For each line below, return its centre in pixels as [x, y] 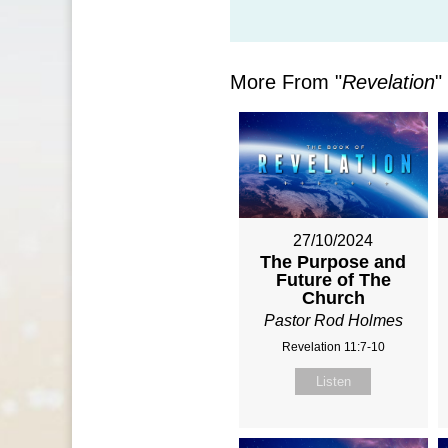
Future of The [333, 280]
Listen [333, 382]
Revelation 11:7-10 [333, 347]
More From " [285, 82]
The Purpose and [333, 262]
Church [333, 298]
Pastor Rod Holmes [333, 321]
